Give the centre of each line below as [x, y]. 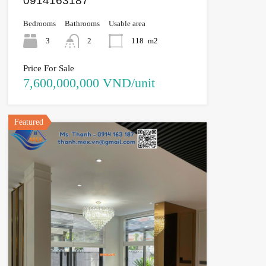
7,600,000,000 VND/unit [89, 83]
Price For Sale [48, 69]
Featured [28, 122]
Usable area [127, 24]
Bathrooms [82, 24]
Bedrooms [39, 24]
